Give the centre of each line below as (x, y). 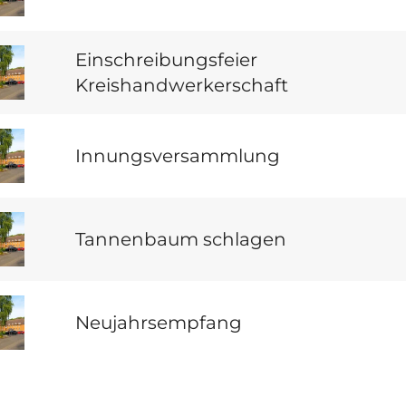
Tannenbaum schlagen (181, 239)
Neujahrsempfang (159, 323)
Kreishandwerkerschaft (182, 85)
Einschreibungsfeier (166, 60)
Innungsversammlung (178, 156)
